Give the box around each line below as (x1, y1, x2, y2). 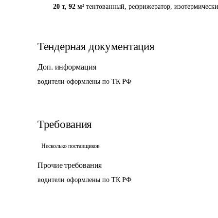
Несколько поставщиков (41, 143, 100, 149)
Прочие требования (37, 161, 102, 169)
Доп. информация (37, 63, 96, 71)
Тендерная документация (37, 40, 155, 53)
